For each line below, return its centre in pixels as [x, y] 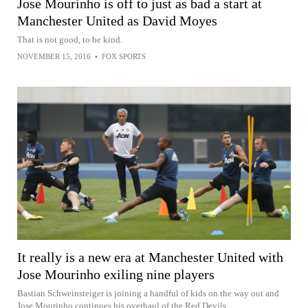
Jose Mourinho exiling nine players [116, 275]
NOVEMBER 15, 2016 [54, 56]
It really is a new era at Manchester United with [150, 257]
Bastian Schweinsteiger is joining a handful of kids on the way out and [148, 294]
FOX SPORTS [124, 56]
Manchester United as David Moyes [117, 20]
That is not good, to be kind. [70, 39]
